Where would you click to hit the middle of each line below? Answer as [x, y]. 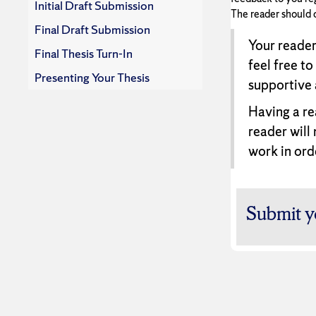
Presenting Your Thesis [92, 78]
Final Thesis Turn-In [84, 54]
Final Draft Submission [92, 30]
